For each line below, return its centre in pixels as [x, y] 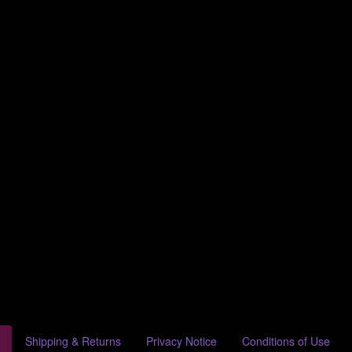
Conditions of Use [286, 341]
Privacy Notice [181, 341]
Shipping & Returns [73, 341]
